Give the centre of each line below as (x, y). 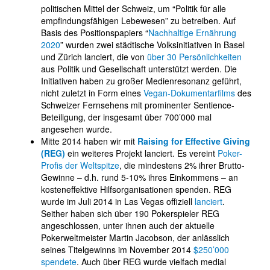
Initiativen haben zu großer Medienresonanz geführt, (141, 80)
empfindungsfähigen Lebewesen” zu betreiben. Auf (138, 20)
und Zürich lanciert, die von (94, 56)
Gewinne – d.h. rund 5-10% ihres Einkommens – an (140, 177)
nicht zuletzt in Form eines (92, 93)
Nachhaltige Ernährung (192, 32)
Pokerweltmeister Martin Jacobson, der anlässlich (135, 237)
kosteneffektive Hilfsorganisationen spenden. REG (136, 189)
